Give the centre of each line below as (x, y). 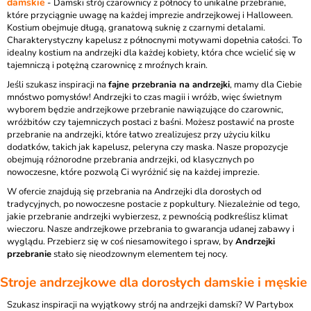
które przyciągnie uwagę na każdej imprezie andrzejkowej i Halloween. (150, 15)
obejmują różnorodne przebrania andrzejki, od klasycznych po (131, 160)
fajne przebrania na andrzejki (169, 85)
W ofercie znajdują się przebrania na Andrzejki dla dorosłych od (134, 192)
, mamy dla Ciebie (266, 85)
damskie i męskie (254, 283)
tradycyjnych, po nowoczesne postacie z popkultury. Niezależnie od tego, (153, 204)
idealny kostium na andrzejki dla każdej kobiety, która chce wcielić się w (151, 53)
